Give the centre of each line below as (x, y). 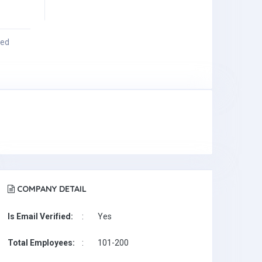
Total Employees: (41, 242)
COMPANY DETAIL (51, 189)
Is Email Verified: (40, 216)
